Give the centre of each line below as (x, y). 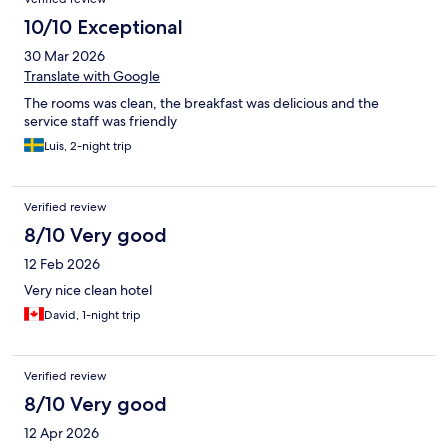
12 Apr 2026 (61, 432)
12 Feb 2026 (62, 263)
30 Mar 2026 (64, 55)
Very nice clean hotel (88, 289)
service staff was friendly (100, 120)
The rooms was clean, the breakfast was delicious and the (201, 102)
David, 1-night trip (92, 314)
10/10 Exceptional (103, 26)
